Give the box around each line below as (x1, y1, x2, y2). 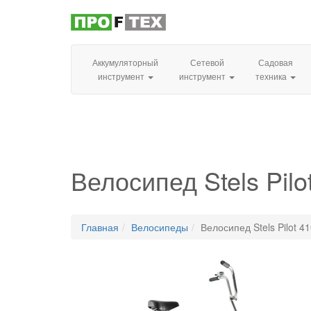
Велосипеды (131, 220, 188, 235)
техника (255, 70, 289, 83)
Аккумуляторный (92, 56, 158, 69)
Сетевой (190, 56, 224, 69)
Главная (81, 220, 119, 235)
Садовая (258, 56, 293, 69)
